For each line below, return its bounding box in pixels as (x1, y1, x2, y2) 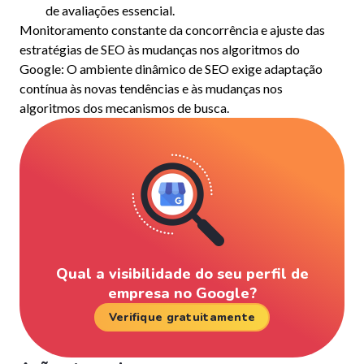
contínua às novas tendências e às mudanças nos (19, 80, 283, 96)
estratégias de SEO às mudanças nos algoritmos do (19, 41, 300, 57)
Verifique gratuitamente (108, 309, 256, 325)
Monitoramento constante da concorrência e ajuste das (19, 22, 325, 37)
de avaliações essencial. (45, 2, 175, 18)
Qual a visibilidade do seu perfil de (55, 264, 309, 284)
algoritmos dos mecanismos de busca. (19, 100, 229, 115)
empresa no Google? (107, 284, 257, 303)
